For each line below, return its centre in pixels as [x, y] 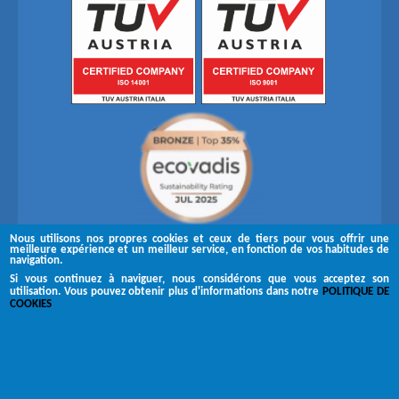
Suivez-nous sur [146, 299]
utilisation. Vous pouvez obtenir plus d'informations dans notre [167, 292]
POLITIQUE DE [356, 292]
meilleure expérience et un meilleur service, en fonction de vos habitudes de [199, 250]
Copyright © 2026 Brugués [199, 341]
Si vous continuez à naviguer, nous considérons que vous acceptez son [199, 280]
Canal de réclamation [199, 368]
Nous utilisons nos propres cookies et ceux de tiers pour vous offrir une [199, 240]
